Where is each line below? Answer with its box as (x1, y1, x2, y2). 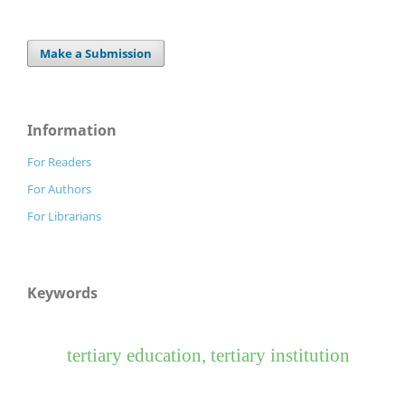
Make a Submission (40, 44, 153, 61)
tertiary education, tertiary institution (66, 344, 351, 366)
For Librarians (27, 207, 101, 224)
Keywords (27, 282, 98, 303)
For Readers (27, 153, 91, 170)
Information (27, 119, 117, 140)
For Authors (27, 180, 91, 197)
